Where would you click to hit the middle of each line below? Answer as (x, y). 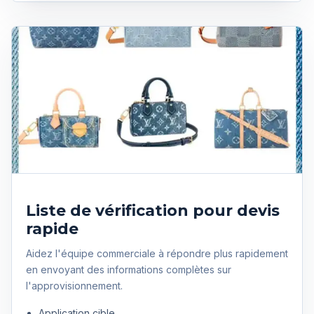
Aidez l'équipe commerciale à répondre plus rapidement (157, 253)
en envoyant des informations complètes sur (129, 269)
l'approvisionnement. (74, 286)
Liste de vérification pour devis (153, 211)
